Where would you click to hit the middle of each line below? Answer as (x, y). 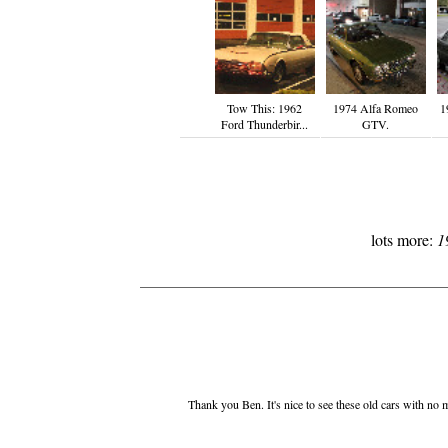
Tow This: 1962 (264, 108)
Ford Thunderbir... (264, 124)
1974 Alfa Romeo (375, 108)
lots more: (404, 240)
